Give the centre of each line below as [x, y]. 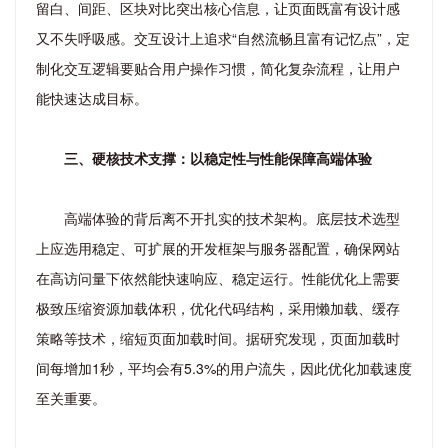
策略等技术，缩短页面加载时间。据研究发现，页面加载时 [218, 337]
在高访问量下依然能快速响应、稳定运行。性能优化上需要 [218, 277]
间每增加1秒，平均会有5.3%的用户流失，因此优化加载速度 [224, 367]
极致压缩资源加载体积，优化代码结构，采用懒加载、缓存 [218, 307]
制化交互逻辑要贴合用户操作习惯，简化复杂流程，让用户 [218, 67]
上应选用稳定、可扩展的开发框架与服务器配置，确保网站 [218, 247]
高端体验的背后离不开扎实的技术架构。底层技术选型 [232, 217]
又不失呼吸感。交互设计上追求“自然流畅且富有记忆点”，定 [223, 37]
